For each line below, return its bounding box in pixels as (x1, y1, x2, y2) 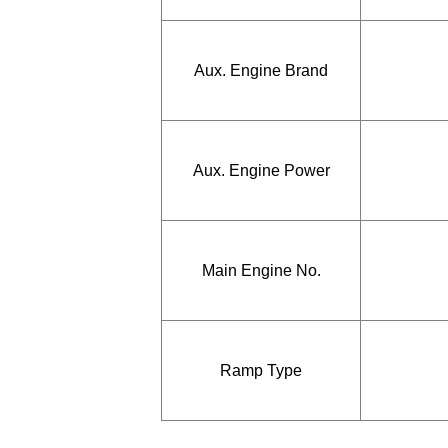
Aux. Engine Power (192, 161, 330, 179)
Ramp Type (220, 361, 302, 379)
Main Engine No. (201, 261, 321, 279)
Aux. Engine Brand (194, 61, 328, 79)
